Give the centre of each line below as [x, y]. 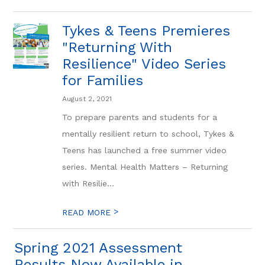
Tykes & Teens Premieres [146, 31]
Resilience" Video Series [144, 64]
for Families [103, 80]
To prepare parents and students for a [140, 117]
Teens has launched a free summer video [145, 150]
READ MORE [88, 212]
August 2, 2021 [87, 99]
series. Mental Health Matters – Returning [145, 167]
